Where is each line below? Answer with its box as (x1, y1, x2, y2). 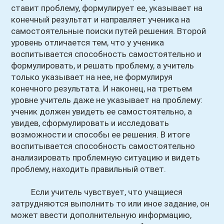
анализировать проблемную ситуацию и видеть (11, 152, 200, 162)
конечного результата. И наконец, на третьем (11, 83, 192, 93)
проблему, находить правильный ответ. (11, 164, 166, 174)
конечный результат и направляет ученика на (11, 14, 190, 24)
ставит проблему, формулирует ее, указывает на (11, 3, 203, 13)
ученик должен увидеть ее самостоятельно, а (11, 106, 192, 116)
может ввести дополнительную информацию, (11, 210, 192, 220)
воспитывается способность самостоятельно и (11, 49, 202, 59)
